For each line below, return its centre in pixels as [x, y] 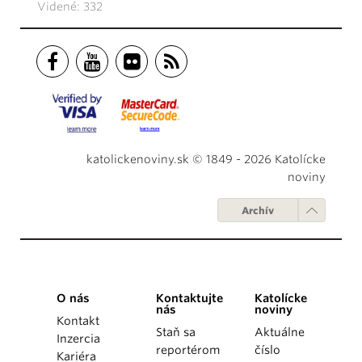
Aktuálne [280, 333]
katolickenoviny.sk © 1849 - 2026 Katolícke [206, 160]
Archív [258, 211]
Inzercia [78, 339]
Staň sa [175, 333]
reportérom [187, 350]
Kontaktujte [189, 299]
